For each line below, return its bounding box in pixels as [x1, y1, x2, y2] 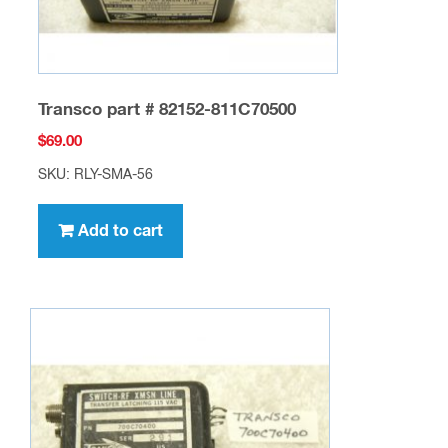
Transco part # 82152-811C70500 [37, 101, 296, 119]
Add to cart [77, 223, 163, 240]
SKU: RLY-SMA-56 [37, 168, 153, 183]
